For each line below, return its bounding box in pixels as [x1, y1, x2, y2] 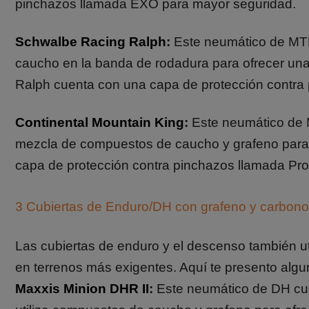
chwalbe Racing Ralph [24, 34, 166, 49]
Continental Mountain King [15, 115, 184, 130]
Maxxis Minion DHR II [15, 281, 149, 296]
